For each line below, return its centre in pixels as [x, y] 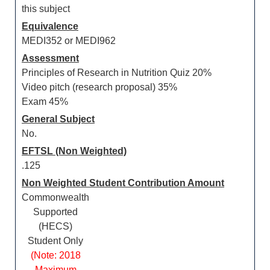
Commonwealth [55, 197]
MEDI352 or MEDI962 [69, 41]
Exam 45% [45, 102]
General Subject [58, 119]
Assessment [50, 58]
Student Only [55, 241]
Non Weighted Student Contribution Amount [123, 183]
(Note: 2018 [55, 255]
